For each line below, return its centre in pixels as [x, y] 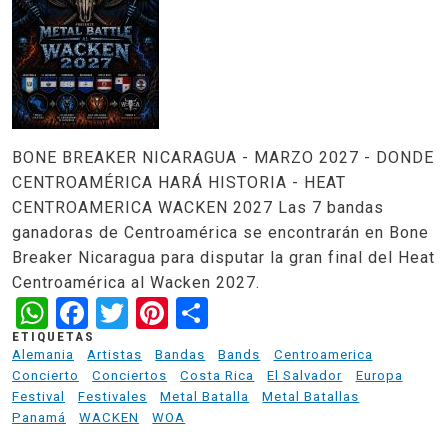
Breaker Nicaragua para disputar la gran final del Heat [223, 257]
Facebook [158, 310]
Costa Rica [217, 376]
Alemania [43, 355]
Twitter [180, 310]
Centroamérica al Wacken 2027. [136, 282]
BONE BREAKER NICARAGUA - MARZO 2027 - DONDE [223, 157]
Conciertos [130, 376]
